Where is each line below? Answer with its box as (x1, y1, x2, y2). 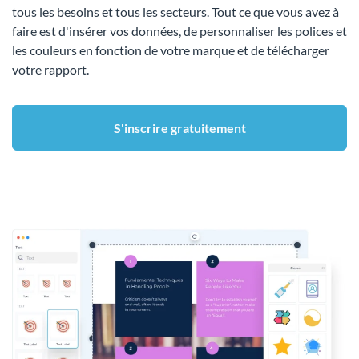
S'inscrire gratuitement (113, 120, 246, 136)
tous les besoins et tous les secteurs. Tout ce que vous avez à (12, 4, 339, 20)
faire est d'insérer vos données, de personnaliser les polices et (12, 23, 347, 39)
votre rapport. (12, 62, 89, 78)
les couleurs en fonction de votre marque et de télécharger (12, 42, 329, 58)
